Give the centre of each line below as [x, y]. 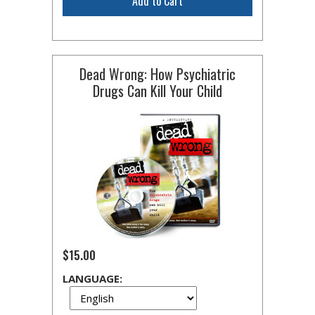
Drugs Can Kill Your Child [157, 91]
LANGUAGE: [92, 278]
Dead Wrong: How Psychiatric [157, 74]
